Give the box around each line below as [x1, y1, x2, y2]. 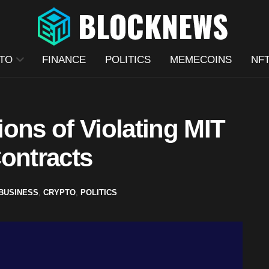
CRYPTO [43, 187, 76, 197]
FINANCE [41, 54, 86, 65]
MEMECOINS [169, 54, 232, 65]
